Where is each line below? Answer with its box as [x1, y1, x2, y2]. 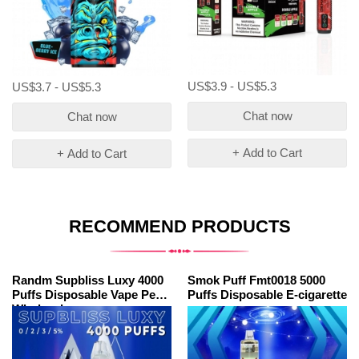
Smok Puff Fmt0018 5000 [188, 272, 325, 287]
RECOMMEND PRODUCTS [68, 216, 291, 236]
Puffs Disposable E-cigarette [188, 287, 347, 301]
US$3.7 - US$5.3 [12, 79, 101, 94]
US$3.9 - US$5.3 [188, 79, 276, 93]
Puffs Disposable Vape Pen [12, 287, 163, 301]
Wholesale [12, 301, 70, 316]
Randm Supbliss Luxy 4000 [12, 272, 163, 287]
